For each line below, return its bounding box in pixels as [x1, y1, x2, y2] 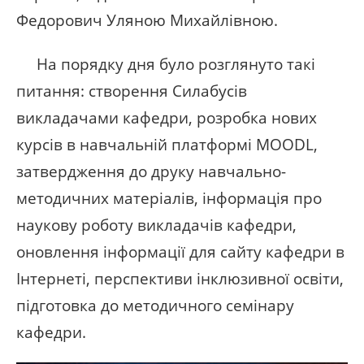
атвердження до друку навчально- [24, 161, 286, 182]
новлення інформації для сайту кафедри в [25, 241, 344, 262]
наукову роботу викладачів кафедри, [16, 214, 297, 236]
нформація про [206, 188, 322, 209]
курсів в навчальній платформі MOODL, [16, 134, 322, 155]
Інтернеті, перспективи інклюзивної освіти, [16, 268, 344, 289]
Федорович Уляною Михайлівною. [16, 10, 282, 31]
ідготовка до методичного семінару [26, 295, 294, 316]
